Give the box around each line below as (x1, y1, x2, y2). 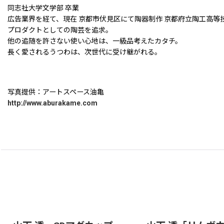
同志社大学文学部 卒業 (7, 4, 79, 12)
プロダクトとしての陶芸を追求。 (7, 26, 112, 34)
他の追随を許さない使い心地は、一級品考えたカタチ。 (7, 37, 182, 45)
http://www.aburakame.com (7, 99, 97, 107)
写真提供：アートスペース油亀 (7, 88, 104, 96)
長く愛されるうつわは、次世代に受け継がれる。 (7, 48, 161, 56)
